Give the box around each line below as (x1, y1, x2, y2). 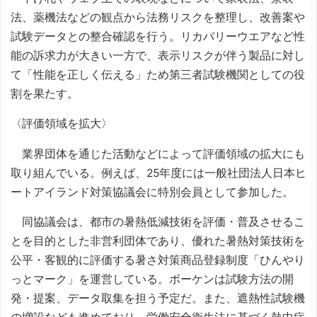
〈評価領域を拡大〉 (11, 117, 113, 130)
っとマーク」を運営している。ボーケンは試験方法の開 (11, 272, 294, 286)
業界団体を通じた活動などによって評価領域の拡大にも (11, 146, 305, 161)
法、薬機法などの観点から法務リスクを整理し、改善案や (11, 10, 305, 24)
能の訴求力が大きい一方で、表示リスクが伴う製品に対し (11, 48, 305, 62)
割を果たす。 (11, 86, 79, 100)
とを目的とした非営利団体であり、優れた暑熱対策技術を (11, 234, 305, 248)
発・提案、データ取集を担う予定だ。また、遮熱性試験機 (11, 292, 305, 305)
